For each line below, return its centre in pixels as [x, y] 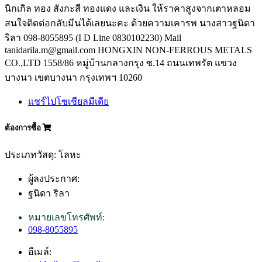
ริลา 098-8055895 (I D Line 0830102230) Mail [93, 38]
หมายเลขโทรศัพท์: [66, 217]
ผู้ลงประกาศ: [54, 178]
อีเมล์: [40, 251]
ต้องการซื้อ [24, 128]
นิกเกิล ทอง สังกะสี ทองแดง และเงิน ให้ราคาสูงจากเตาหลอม [128, 9]
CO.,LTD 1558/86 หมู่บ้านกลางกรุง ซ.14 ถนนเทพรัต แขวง [121, 63]
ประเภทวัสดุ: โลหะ [43, 154]
